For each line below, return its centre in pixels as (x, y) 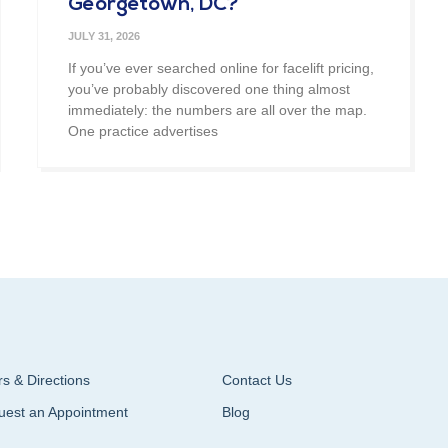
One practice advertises (143, 130)
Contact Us (256, 379)
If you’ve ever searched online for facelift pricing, (221, 67)
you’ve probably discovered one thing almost (209, 88)
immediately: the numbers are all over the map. (218, 109)
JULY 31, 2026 (104, 35)
